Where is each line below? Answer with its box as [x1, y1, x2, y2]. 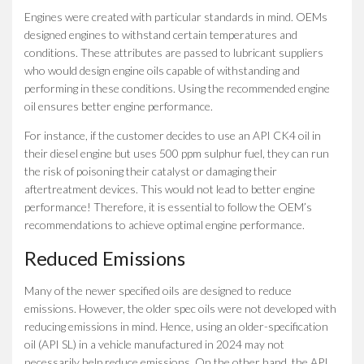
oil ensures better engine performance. [24, 98, 213, 113]
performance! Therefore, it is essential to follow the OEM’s [24, 199, 312, 214]
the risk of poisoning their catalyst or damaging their [24, 163, 277, 178]
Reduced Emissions [24, 245, 185, 270]
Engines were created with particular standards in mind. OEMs [24, 9, 327, 24]
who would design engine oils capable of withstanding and [24, 63, 300, 77]
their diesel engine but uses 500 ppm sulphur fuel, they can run [24, 145, 329, 160]
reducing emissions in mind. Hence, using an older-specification [24, 318, 328, 333]
